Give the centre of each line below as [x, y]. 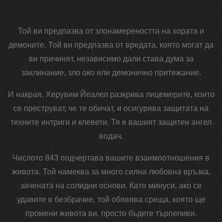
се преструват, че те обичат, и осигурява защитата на [111, 109]
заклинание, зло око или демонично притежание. [111, 73]
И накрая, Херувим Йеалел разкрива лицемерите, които [111, 95]
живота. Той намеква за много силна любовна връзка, [111, 172]
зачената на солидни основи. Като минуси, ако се [111, 186]
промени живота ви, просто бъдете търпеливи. [111, 214]
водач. [111, 136]
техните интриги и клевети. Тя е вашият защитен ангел [111, 122]
